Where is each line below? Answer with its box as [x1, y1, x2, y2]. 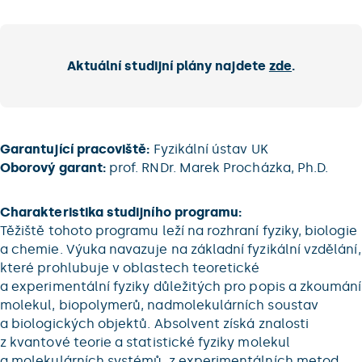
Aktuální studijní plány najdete [66, 58, 269, 74]
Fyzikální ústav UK [149, 141, 268, 157]
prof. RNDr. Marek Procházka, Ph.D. [105, 160, 329, 175]
